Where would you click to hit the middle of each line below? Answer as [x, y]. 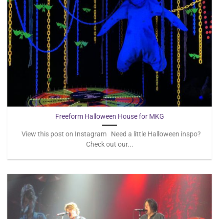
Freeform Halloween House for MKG [109, 116]
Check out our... [109, 144]
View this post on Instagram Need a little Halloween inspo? [109, 134]
